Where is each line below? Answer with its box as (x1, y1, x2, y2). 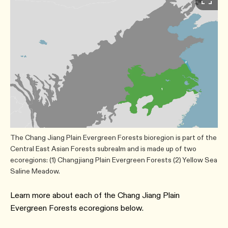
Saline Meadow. (10, 166, 60, 176)
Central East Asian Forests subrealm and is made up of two (10, 144, 196, 153)
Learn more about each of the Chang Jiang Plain (10, 190, 180, 200)
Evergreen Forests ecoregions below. (10, 203, 144, 213)
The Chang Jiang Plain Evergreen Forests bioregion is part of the (10, 132, 217, 142)
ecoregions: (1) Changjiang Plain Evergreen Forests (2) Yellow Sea (10, 155, 217, 164)
